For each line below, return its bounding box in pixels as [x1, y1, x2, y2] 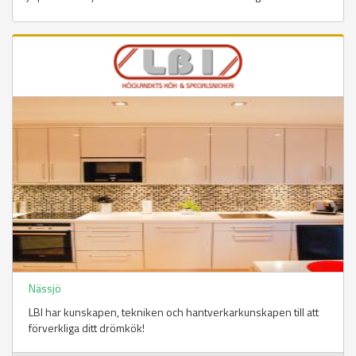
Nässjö [29, 280, 61, 297]
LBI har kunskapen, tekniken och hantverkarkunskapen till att [29, 304, 319, 321]
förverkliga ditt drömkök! [29, 319, 145, 337]
